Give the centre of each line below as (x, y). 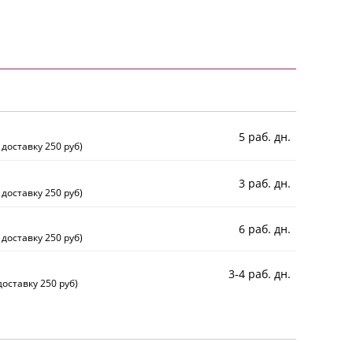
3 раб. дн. (265, 184)
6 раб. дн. (265, 229)
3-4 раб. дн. (260, 274)
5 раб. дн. (265, 137)
